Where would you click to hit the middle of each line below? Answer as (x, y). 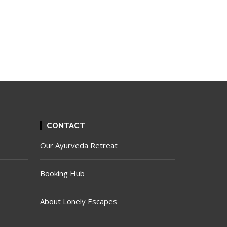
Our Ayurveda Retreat (79, 145)
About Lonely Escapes (79, 201)
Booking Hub (62, 173)
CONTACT (66, 126)
